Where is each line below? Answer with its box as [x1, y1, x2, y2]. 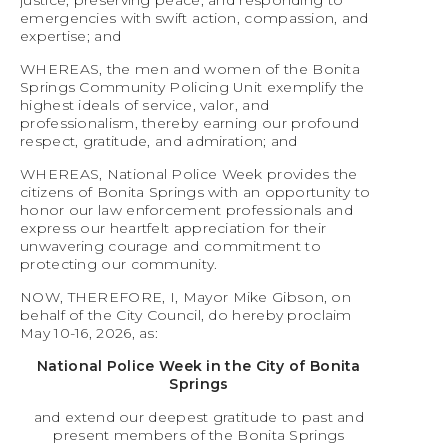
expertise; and [20, 27, 122, 46]
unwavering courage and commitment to [20, 237, 321, 256]
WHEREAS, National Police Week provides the [20, 165, 358, 184]
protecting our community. [20, 255, 218, 274]
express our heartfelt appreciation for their [20, 219, 327, 238]
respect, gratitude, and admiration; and [20, 132, 298, 151]
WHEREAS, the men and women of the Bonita [20, 60, 360, 79]
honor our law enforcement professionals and [20, 201, 353, 220]
